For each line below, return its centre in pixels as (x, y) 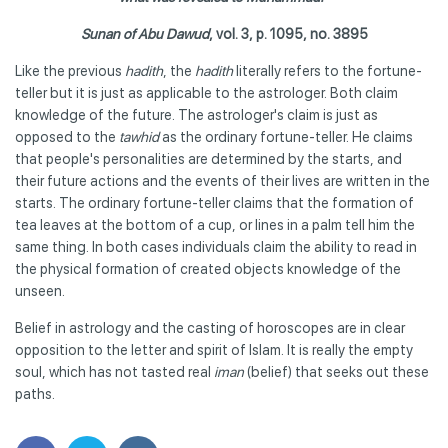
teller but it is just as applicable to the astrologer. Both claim (206, 92)
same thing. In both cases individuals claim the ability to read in (216, 246)
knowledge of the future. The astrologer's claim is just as (196, 114)
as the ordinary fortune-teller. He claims (286, 136)
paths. (36, 393)
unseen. (40, 290)
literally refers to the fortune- (327, 70)
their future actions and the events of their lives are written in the (222, 180)
